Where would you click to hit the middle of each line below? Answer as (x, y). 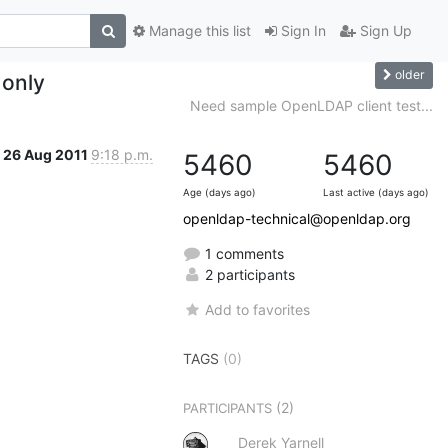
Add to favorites (258, 309)
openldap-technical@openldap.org (297, 218)
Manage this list (198, 31)
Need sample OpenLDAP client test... (311, 105)
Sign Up (384, 31)
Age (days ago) (219, 192)
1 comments (242, 253)
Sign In (301, 31)
